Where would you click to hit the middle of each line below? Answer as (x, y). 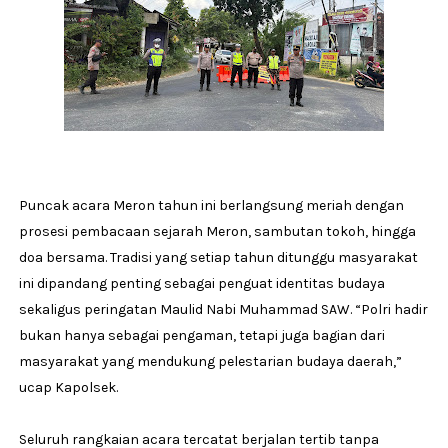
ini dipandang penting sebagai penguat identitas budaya (201, 284)
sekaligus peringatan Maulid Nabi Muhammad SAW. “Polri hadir (223, 310)
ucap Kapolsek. (68, 388)
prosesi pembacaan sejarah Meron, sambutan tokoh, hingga (217, 232)
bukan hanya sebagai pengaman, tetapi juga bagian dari (201, 336)
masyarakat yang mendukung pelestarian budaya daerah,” (210, 362)
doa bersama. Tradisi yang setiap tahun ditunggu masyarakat (218, 258)
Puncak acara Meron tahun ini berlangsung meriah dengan (211, 206)
